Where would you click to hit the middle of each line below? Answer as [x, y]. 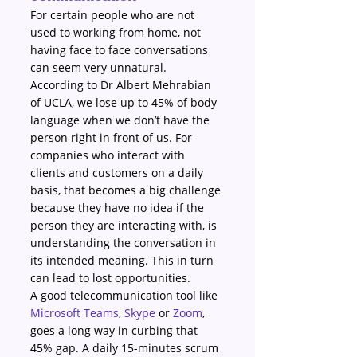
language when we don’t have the [122, 120]
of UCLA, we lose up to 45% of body [125, 102]
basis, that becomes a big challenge [127, 190]
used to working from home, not [117, 32]
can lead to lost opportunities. [110, 278]
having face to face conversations [121, 50]
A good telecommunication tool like [126, 295]
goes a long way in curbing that [116, 330]
